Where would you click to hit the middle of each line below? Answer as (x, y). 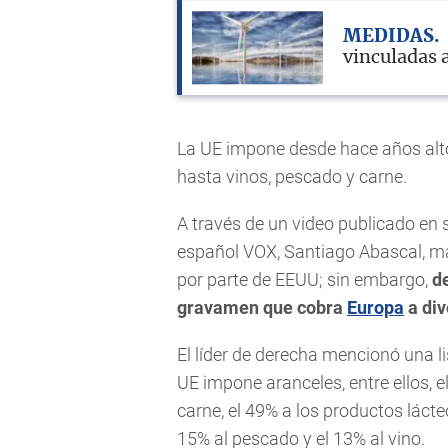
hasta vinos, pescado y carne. (292, 176)
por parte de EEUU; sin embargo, (302, 280)
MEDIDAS (388, 36)
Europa (375, 308)
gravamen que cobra (262, 308)
